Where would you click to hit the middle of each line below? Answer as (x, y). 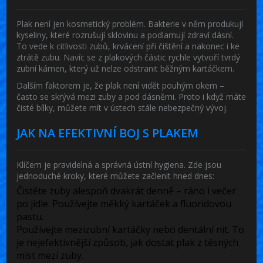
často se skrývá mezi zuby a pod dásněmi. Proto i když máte (131, 96)
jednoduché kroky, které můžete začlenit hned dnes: (116, 176)
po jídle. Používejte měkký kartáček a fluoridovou (124, 203)
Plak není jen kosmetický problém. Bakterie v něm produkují (130, 23)
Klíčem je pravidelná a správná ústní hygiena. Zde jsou (119, 164)
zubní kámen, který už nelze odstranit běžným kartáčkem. (126, 68)
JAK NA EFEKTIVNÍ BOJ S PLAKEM (108, 133)
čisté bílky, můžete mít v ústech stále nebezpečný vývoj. (122, 107)
